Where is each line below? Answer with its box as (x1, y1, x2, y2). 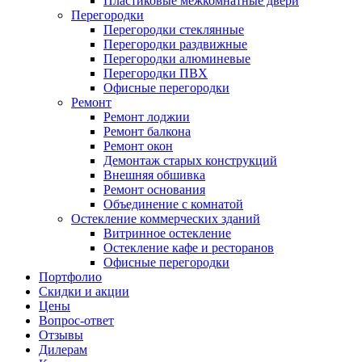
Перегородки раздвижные (103, 37, 247, 51)
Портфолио (39, 270, 102, 284)
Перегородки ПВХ (103, 66, 208, 80)
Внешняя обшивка (103, 168, 205, 182)
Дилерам (39, 343, 87, 356)
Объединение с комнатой (103, 197, 243, 211)
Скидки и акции (39, 284, 129, 298)
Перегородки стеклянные (103, 23, 244, 36)
